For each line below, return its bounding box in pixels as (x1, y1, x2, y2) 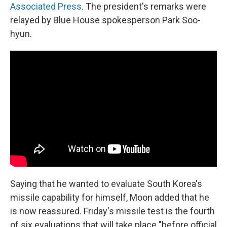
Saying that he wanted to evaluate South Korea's (10, 178, 202, 190)
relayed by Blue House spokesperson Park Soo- (10, 14, 201, 25)
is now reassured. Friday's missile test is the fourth (10, 206, 215, 217)
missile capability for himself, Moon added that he (10, 192, 209, 203)
